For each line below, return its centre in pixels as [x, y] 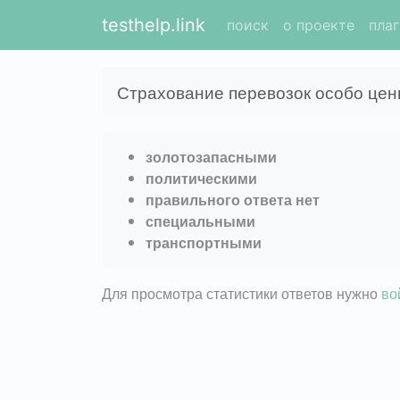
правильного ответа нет [233, 199]
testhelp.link [154, 25]
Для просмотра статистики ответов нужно [242, 293]
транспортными [204, 242]
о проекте [319, 25]
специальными [200, 221]
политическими [201, 178]
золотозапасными [211, 156]
